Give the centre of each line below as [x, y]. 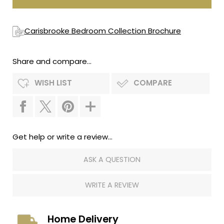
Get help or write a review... [62, 137]
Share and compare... [52, 61]
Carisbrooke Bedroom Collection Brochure [103, 31]
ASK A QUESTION [112, 160]
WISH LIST [53, 83]
